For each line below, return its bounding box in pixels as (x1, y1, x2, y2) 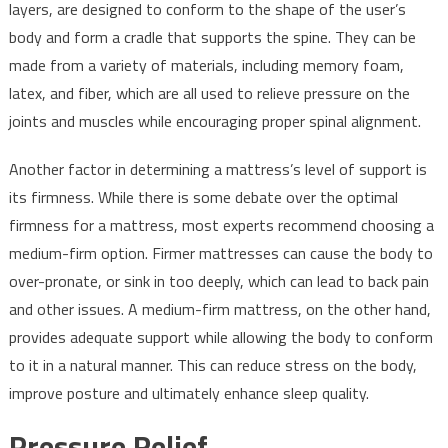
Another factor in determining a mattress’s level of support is (8, 157, 427, 182)
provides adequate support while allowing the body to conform (8, 325, 433, 350)
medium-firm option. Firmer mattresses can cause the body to (8, 241, 433, 266)
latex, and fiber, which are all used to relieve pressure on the (8, 81, 410, 106)
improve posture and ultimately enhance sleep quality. (8, 381, 369, 406)
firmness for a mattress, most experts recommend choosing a (8, 213, 434, 238)
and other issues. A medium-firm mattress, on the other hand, (8, 297, 431, 322)
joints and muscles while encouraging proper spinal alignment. (8, 109, 421, 134)
